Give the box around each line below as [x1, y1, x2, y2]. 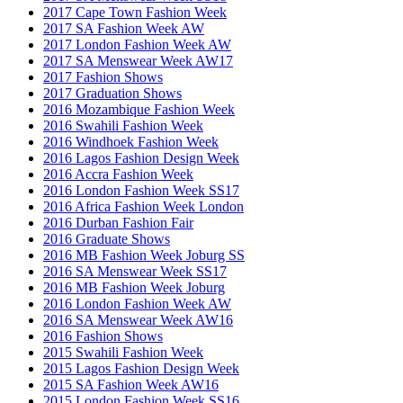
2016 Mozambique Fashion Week [43, 101, 235, 117]
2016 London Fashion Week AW [43, 295, 231, 311]
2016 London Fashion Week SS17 [43, 182, 239, 198]
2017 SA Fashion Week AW [43, 20, 204, 36]
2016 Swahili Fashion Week [43, 117, 203, 133]
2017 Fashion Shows [43, 68, 163, 85]
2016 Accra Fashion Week [43, 166, 193, 182]
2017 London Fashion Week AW [43, 36, 231, 52]
